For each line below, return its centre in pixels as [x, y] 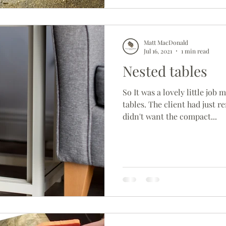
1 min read [195, 51]
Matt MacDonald [166, 42]
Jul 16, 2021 [158, 51]
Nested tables [165, 71]
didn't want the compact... [170, 116]
